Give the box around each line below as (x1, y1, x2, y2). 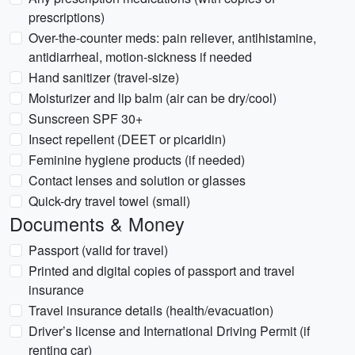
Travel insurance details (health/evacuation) (29, 301, 273, 319)
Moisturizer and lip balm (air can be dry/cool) (29, 89, 277, 107)
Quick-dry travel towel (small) (29, 192, 190, 210)
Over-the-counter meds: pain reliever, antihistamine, (29, 29, 316, 47)
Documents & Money (10, 210, 185, 237)
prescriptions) (29, 8, 105, 26)
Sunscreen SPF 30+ (29, 109, 143, 128)
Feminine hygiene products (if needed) (29, 151, 245, 169)
